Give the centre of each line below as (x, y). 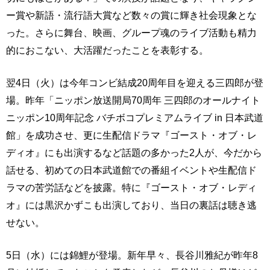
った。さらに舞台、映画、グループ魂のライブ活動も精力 (131, 33)
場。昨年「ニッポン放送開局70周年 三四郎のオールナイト (133, 100)
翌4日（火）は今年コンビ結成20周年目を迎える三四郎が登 (135, 83)
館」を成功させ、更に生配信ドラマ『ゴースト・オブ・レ (131, 135)
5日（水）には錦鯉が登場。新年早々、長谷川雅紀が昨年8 (132, 255)
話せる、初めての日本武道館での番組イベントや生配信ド (131, 170)
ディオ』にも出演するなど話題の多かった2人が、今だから (134, 153)
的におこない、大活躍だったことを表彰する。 (107, 50)
